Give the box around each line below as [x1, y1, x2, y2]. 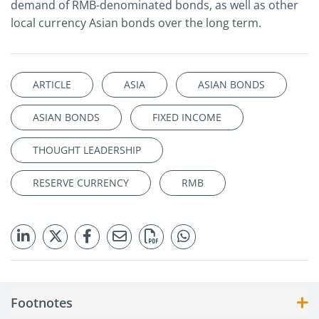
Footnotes [11, 294, 73, 312]
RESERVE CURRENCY [33, 176, 129, 190]
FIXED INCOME [152, 110, 221, 125]
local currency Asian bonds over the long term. [11, 15, 261, 31]
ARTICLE [33, 78, 71, 92]
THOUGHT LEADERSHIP [33, 143, 141, 157]
